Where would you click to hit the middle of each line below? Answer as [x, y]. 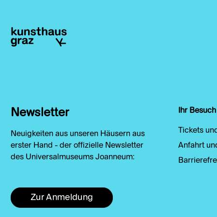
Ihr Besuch [197, 111]
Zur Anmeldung [62, 198]
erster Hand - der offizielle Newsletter [77, 146]
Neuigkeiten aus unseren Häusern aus [78, 134]
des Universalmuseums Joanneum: [73, 158]
